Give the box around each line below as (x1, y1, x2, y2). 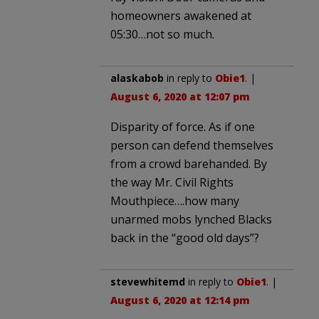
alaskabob (110, 71, 164, 85)
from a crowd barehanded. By (110, 156, 267, 172)
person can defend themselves (110, 137, 273, 154)
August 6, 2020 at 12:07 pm (110, 90, 250, 104)
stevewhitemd (110, 275, 185, 289)
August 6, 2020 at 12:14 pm (110, 293, 250, 308)
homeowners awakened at (110, 8, 251, 24)
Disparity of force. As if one (110, 119, 255, 135)
